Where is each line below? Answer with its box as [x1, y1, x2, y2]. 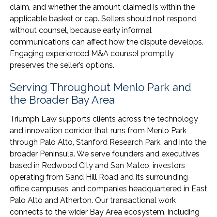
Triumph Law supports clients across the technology [10, 114, 198, 124]
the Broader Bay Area [10, 93, 115, 107]
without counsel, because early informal [10, 26, 152, 35]
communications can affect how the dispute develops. [10, 37, 203, 47]
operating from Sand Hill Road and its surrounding [10, 172, 188, 182]
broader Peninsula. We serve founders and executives [10, 149, 200, 159]
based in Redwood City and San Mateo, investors [10, 161, 185, 170]
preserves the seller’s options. [10, 61, 114, 70]
